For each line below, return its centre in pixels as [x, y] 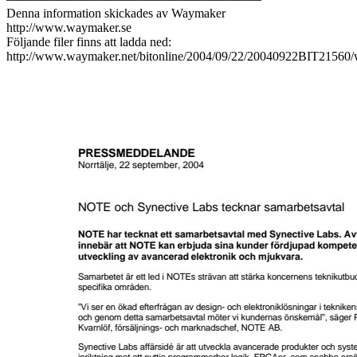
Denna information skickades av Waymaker [116, 13]
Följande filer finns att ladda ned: [89, 41]
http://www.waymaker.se [69, 27]
